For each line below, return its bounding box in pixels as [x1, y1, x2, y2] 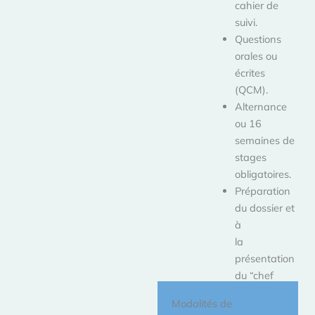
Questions [235, 32, 282, 46]
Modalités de [172, 296, 232, 310]
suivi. [235, 15, 258, 29]
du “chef [235, 268, 274, 282]
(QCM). [235, 82, 269, 96]
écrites [235, 65, 266, 79]
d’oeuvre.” [235, 285, 281, 299]
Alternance [235, 99, 288, 113]
